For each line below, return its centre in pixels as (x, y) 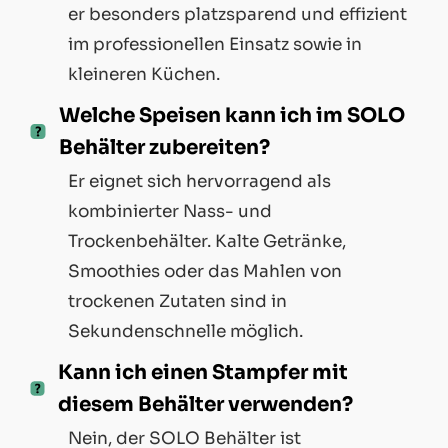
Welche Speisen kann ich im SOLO (231, 115)
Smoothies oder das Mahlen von (204, 271)
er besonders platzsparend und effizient (237, 14)
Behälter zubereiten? (164, 147)
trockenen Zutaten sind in (177, 301)
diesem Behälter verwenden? (205, 404)
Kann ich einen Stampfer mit (202, 372)
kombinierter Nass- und (169, 211)
